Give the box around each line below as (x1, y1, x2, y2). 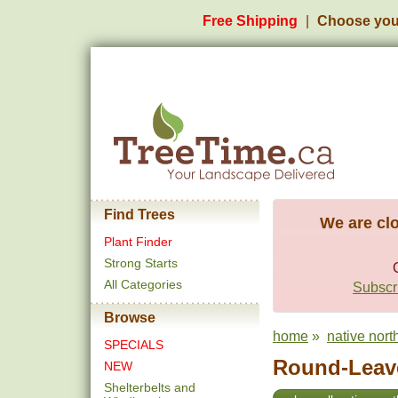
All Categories (104, 277, 182, 291)
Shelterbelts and (104, 380, 195, 394)
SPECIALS (104, 338, 163, 352)
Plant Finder (104, 235, 172, 249)
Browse (104, 310, 155, 325)
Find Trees (104, 207, 175, 222)
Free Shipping (203, 13, 298, 28)
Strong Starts (104, 256, 178, 270)
